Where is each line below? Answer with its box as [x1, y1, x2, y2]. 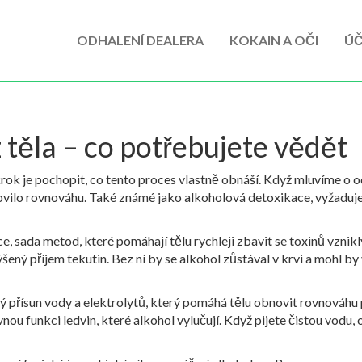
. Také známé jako [84, 189, 184, 204]
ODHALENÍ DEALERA [77, 32, 204, 48]
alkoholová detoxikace [184, 189, 310, 204]
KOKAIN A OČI [229, 32, 318, 48]
